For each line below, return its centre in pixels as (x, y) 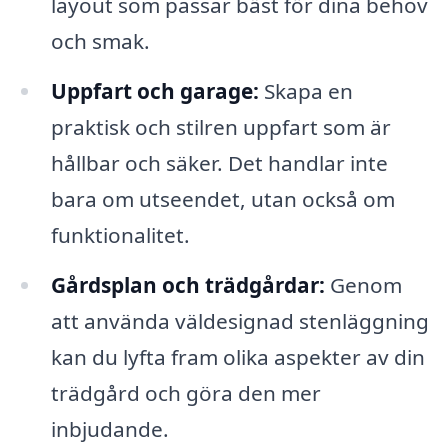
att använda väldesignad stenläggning (239, 321)
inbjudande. (109, 429)
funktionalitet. (120, 235)
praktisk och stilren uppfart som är (220, 127)
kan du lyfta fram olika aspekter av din (237, 357)
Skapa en (305, 91)
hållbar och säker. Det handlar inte (219, 163)
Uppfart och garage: (154, 91)
